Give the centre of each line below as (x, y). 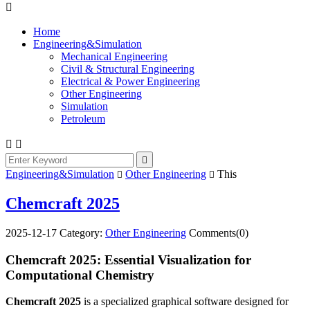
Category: (82, 232)
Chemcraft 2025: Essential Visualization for (128, 259)
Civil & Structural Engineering (128, 69)
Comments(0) (219, 232)
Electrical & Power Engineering (130, 81)
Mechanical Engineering (114, 56)
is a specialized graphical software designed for (185, 302)
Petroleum (83, 119)
